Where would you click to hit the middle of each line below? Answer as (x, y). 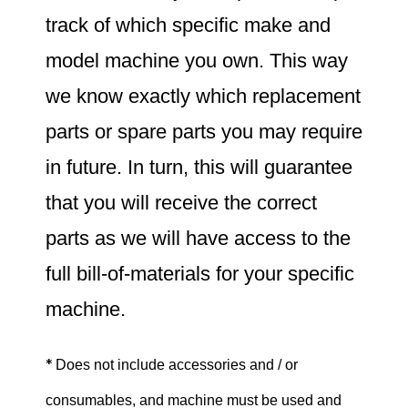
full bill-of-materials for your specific (200, 274)
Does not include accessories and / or (177, 365)
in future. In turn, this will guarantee (199, 167)
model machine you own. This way (197, 61)
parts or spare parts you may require (204, 132)
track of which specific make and (188, 25)
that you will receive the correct (181, 203)
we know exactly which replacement (203, 96)
